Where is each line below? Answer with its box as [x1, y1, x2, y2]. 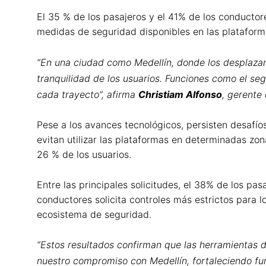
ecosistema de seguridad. [37, 208, 151, 220]
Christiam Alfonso [138, 88, 222, 100]
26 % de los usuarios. [37, 148, 131, 161]
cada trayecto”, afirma [37, 88, 138, 100]
